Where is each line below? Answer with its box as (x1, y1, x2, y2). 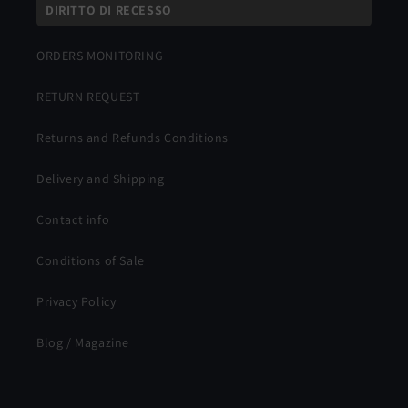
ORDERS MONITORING (36, 46, 164, 64)
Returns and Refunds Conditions (36, 128, 229, 146)
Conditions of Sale (36, 251, 145, 269)
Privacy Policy (36, 292, 117, 310)
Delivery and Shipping (36, 169, 165, 187)
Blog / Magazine (36, 333, 129, 351)
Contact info (36, 210, 110, 228)
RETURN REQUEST (36, 87, 140, 105)
